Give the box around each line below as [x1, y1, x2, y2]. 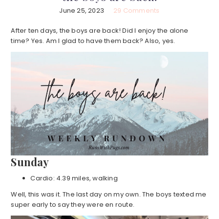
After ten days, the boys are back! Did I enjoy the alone [11, 26, 189, 36]
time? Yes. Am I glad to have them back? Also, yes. [11, 36, 175, 46]
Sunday [11, 154, 49, 169]
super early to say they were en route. [11, 199, 134, 209]
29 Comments [113, 6, 160, 16]
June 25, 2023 [59, 6, 105, 16]
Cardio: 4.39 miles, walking [30, 173, 118, 183]
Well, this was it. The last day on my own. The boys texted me [11, 189, 207, 199]
